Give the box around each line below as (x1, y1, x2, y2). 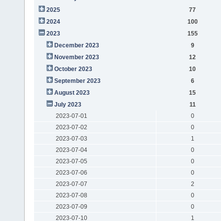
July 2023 (54, 101, 81, 108)
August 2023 (54, 89, 90, 96)
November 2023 (54, 53, 99, 61)
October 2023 (54, 65, 92, 73)
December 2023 (54, 41, 99, 49)
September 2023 (54, 77, 101, 84)
